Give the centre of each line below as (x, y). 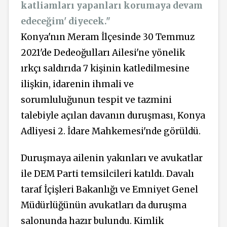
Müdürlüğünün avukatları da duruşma (104, 205)
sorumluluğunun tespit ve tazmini (96, 100)
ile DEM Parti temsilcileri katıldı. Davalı (107, 174)
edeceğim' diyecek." (66, 22)
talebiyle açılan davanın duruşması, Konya (113, 116)
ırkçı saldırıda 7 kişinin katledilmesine (105, 69)
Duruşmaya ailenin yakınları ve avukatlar (112, 158)
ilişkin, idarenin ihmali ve (77, 84)
